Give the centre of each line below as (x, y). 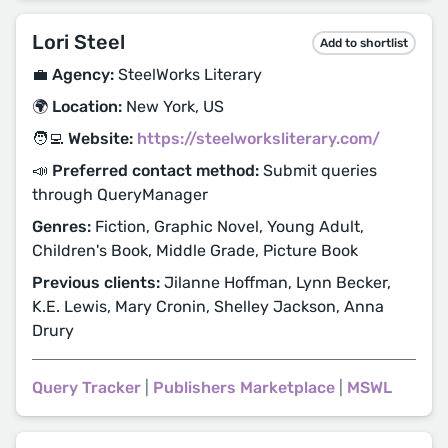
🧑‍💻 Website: (82, 138)
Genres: (61, 226)
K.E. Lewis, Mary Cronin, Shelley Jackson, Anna (208, 306)
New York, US (173, 106)
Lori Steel (78, 42)
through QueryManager (120, 194)
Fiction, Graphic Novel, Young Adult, (227, 226)
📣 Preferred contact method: (145, 170)
